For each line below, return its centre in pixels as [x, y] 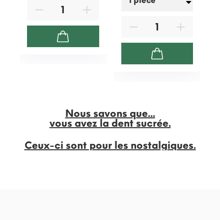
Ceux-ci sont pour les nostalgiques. [110, 146]
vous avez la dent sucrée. [110, 124]
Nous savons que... [110, 114]
